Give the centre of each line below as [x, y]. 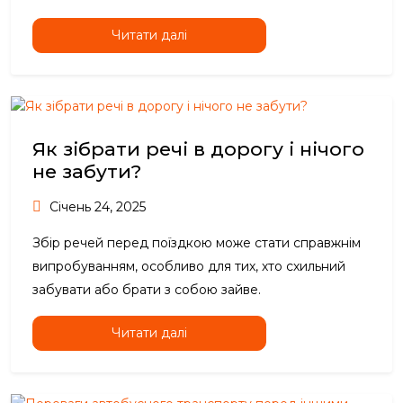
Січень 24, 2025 [96, 207]
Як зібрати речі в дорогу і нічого [198, 149]
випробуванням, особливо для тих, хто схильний [189, 267]
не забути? [87, 172]
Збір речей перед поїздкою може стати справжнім [197, 243]
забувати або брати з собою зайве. [147, 290]
